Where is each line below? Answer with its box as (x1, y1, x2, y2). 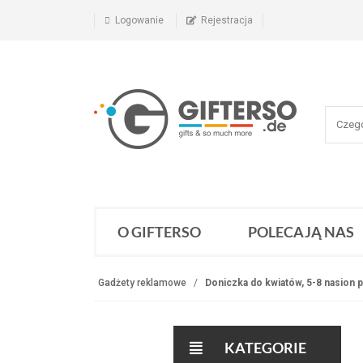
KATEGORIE (221, 339, 306, 357)
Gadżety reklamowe (97, 277, 186, 288)
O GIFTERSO (117, 223, 201, 241)
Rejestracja (200, 15, 253, 26)
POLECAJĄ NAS (247, 223, 354, 241)
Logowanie (114, 15, 164, 26)
